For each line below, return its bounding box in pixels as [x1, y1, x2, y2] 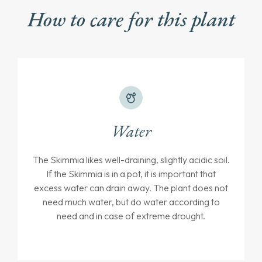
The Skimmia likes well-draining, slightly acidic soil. [32, 154, 230, 166]
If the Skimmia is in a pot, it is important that [46, 168, 216, 180]
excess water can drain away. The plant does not [34, 182, 228, 194]
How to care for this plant [27, 5, 235, 33]
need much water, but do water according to [42, 196, 220, 208]
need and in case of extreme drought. [57, 210, 205, 222]
